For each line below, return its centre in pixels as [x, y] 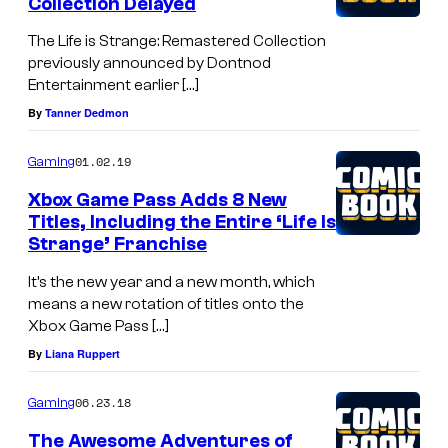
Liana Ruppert [82, 353]
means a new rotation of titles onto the [166, 303]
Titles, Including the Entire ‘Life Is [182, 222]
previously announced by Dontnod [149, 63]
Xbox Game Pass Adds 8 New [157, 200]
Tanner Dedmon [87, 113]
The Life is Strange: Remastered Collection [177, 41]
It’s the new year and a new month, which [171, 281]
